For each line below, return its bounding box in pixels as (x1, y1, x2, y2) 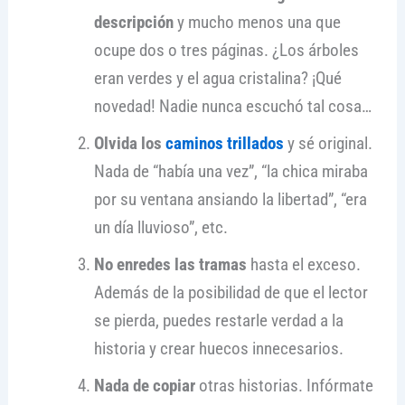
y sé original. (283, 133, 372, 155)
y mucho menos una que (173, 12, 341, 33)
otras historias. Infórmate (194, 375, 373, 397)
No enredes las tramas (93, 254, 247, 276)
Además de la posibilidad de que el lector (93, 282, 368, 304)
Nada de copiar (93, 375, 195, 397)
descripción (93, 12, 174, 33)
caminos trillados (165, 133, 284, 155)
